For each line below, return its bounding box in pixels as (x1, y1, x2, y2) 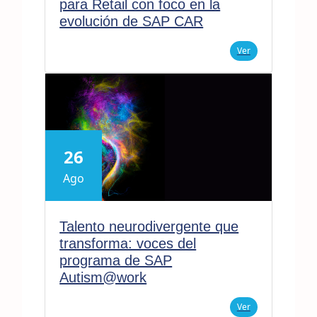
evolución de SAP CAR (59, 13, 204, 29)
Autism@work (59, 269, 147, 285)
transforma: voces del (59, 235, 197, 251)
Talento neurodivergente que (59, 218, 239, 234)
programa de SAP (59, 252, 173, 268)
